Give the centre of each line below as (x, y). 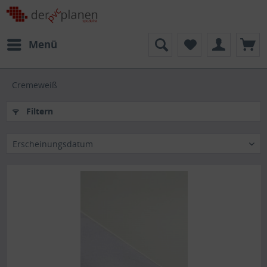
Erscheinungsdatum (53, 144)
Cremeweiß (35, 85)
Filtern (38, 111)
